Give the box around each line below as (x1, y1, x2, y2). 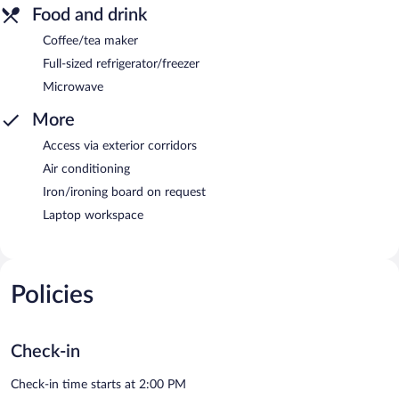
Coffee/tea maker (43, 34, 138, 47)
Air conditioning (43, 162, 130, 175)
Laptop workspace (43, 208, 143, 222)
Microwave (43, 80, 103, 94)
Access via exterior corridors (43, 139, 197, 152)
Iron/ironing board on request (43, 185, 206, 199)
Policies (11, 281, 94, 307)
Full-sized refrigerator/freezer (43, 57, 199, 70)
